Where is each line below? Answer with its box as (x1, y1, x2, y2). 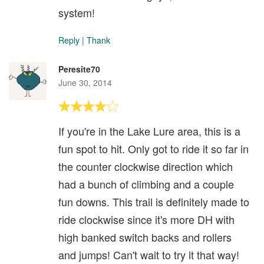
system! (58, 5, 95, 20)
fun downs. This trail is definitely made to (58, 194, 249, 209)
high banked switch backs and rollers (58, 229, 232, 245)
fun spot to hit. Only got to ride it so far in (58, 141, 249, 156)
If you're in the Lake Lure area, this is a (58, 123, 240, 138)
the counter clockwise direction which (58, 159, 233, 174)
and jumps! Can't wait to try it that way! (58, 247, 239, 262)
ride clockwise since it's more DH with (58, 212, 235, 227)
